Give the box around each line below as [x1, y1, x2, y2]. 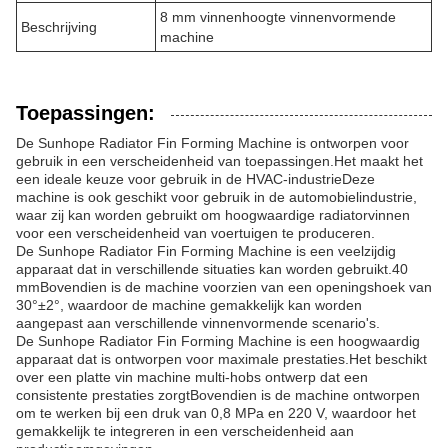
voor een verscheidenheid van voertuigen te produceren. [16, 225, 375, 241]
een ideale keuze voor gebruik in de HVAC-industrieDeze [16, 171, 375, 187]
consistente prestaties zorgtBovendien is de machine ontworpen [16, 387, 420, 403]
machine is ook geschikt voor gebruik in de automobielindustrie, [16, 189, 417, 205]
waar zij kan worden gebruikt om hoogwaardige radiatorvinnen [16, 207, 410, 223]
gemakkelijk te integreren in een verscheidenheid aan [16, 423, 354, 439]
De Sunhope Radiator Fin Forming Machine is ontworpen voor [16, 135, 409, 151]
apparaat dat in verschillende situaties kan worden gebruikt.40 [16, 261, 408, 277]
